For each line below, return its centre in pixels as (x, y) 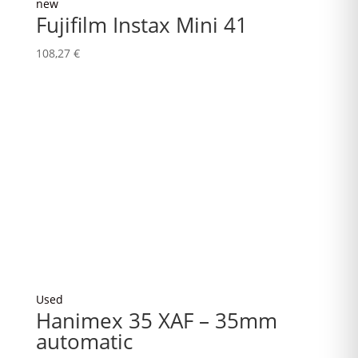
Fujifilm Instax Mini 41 (141, 25)
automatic (84, 341)
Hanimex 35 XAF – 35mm (156, 320)
